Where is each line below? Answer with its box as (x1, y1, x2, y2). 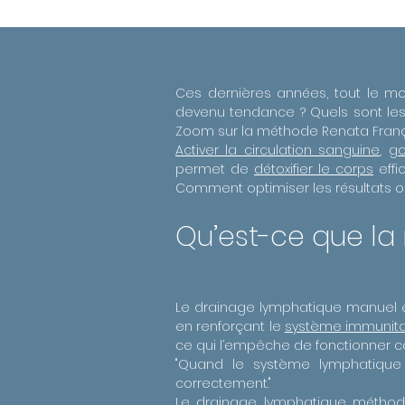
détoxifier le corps (254, 160, 373, 178)
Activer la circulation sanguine (175, 141, 381, 159)
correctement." (175, 374, 271, 392)
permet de (175, 160, 254, 178)
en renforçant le (175, 317, 285, 335)
